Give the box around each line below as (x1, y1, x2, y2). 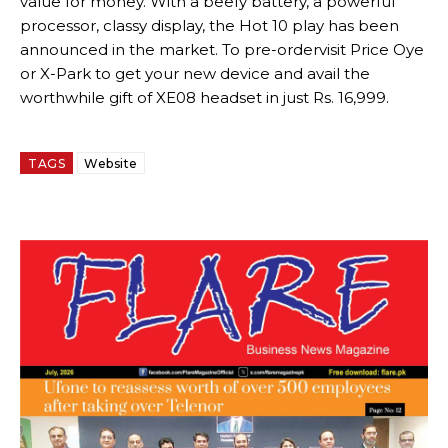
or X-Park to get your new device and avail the (20, 64, 370, 84)
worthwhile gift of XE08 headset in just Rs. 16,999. (20, 88, 389, 108)
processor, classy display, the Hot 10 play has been (20, 16, 399, 36)
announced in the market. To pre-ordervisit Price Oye (20, 40, 424, 60)
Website (84, 156, 138, 172)
